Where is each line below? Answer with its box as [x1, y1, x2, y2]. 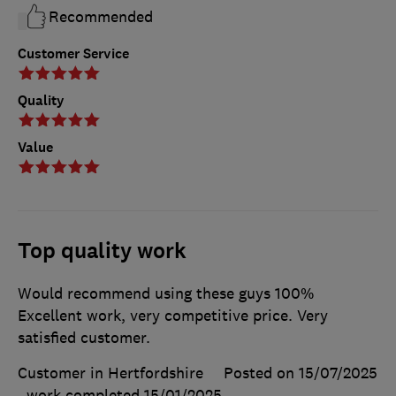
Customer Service [18, 43, 129, 63]
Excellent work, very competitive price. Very [18, 305, 328, 325]
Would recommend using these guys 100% [18, 283, 314, 303]
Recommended [49, 6, 153, 27]
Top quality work [18, 236, 187, 265]
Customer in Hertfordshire [18, 362, 203, 383]
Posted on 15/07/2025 [224, 362, 377, 383]
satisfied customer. [18, 327, 150, 347]
